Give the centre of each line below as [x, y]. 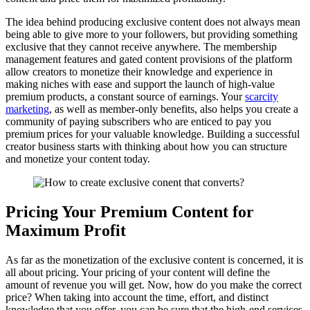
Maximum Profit [66, 230]
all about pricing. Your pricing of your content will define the [138, 272]
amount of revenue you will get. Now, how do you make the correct [154, 284]
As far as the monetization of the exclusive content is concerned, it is [154, 259]
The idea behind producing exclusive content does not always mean [153, 22]
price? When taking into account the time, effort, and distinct [137, 297]
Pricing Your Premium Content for [130, 211]
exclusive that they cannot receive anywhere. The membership [141, 47]
